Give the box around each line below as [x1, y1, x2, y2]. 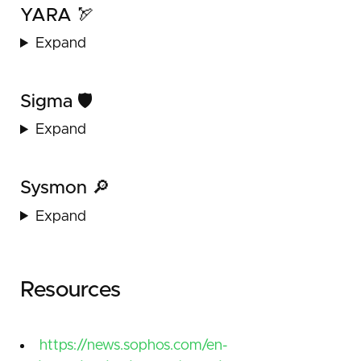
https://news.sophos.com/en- [39, 338, 227, 354]
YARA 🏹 [20, 6, 95, 26]
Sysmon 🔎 [20, 179, 110, 198]
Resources [20, 279, 121, 301]
